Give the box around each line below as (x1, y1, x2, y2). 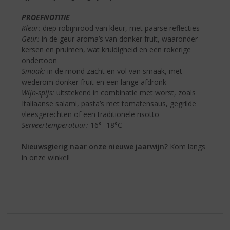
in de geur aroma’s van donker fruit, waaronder (40, 34, 198, 44)
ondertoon (22, 55, 57, 66)
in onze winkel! (22, 152, 70, 163)
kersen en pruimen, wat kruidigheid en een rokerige (22, 45, 191, 55)
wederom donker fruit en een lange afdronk (22, 77, 167, 87)
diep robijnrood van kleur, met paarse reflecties (41, 23, 200, 33)
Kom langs (168, 142, 206, 152)
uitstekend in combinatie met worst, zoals (54, 88, 196, 98)
